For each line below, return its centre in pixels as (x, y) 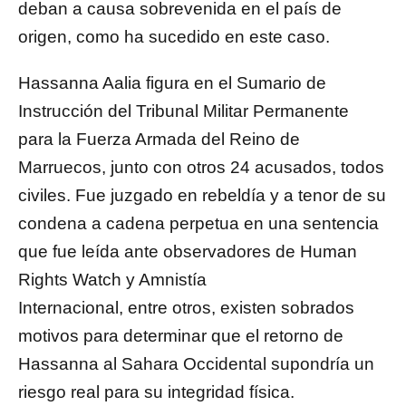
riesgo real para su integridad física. (156, 392)
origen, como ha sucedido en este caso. (174, 37)
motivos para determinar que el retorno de (181, 336)
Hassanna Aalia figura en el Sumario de (172, 83)
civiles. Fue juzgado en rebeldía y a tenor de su (202, 196)
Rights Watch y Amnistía (112, 280)
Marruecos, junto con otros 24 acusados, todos (201, 168)
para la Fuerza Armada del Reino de (159, 140)
